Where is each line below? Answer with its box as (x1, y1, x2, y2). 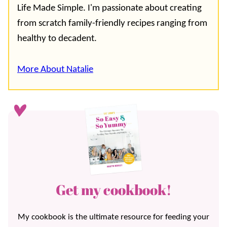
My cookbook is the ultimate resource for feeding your (18, 213, 209, 222)
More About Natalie (17, 64, 93, 74)
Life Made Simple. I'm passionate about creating (17, 3, 202, 13)
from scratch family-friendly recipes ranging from (17, 18, 207, 28)
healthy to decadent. (17, 33, 97, 44)
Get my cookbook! (55, 180, 172, 200)
